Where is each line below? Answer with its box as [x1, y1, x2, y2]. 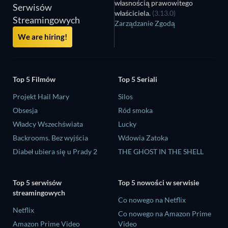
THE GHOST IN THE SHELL [118, 147, 204, 156]
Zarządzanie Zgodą [115, 19, 176, 27]
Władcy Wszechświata [13, 119, 83, 128]
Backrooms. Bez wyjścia [13, 133, 88, 142]
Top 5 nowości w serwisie [118, 178, 199, 187]
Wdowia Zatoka [118, 133, 168, 142]
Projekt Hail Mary [13, 92, 69, 101]
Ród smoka [118, 105, 153, 115]
